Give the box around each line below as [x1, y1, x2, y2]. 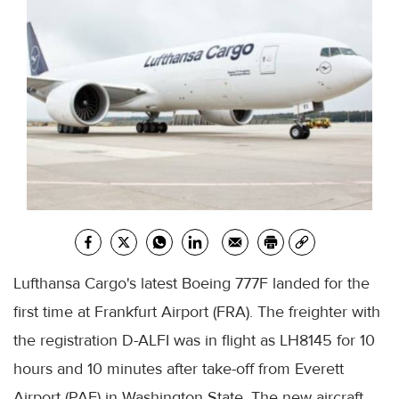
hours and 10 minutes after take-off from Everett [13, 359, 344, 379]
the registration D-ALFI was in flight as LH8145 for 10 [13, 330, 375, 351]
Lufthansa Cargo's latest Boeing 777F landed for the [13, 273, 370, 294]
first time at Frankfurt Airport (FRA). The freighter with [13, 302, 380, 322]
